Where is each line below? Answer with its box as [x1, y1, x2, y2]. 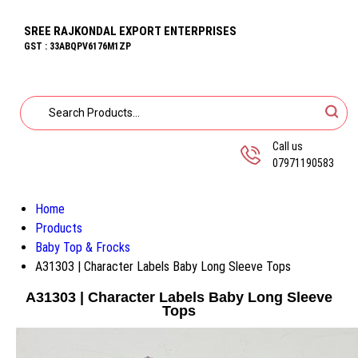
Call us [272, 140, 303, 153]
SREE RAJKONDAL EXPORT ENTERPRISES [24, 24, 237, 38]
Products [35, 221, 82, 236]
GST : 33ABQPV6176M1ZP [24, 41, 131, 52]
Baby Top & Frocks [35, 240, 130, 255]
